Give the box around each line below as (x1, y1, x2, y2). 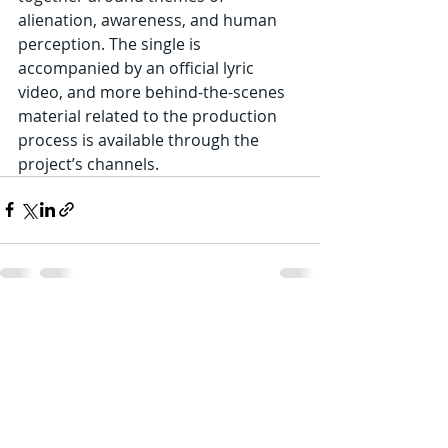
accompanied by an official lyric (18, 56, 258, 79)
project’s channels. (18, 152, 159, 175)
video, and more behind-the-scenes (18, 80, 289, 103)
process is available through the (18, 128, 263, 151)
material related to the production (18, 104, 281, 127)
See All (275, 313, 320, 333)
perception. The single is (18, 32, 205, 55)
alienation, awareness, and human (18, 8, 281, 31)
